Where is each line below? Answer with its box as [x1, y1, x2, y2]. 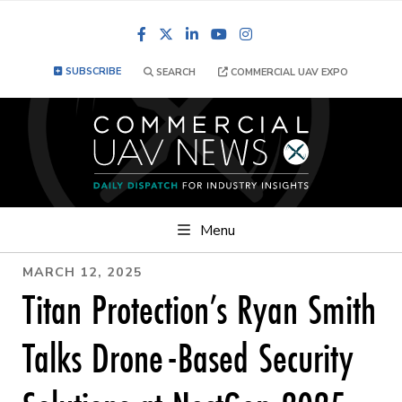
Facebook [158, 24, 219, 44]
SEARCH [153, 66, 196, 79]
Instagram [264, 24, 327, 44]
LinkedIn [210, 24, 262, 44]
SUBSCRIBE [63, 65, 121, 78]
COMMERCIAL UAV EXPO [228, 66, 348, 79]
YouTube [239, 24, 294, 44]
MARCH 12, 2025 [22, 262, 143, 281]
